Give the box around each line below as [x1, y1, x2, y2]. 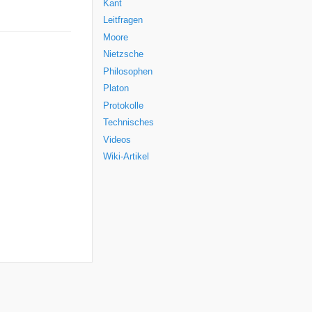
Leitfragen [103, 15, 143, 26]
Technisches [103, 118, 154, 128]
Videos [103, 134, 131, 145]
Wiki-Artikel [103, 152, 149, 162]
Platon [103, 84, 129, 94]
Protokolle [103, 100, 143, 111]
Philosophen [103, 66, 153, 77]
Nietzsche [103, 49, 143, 60]
